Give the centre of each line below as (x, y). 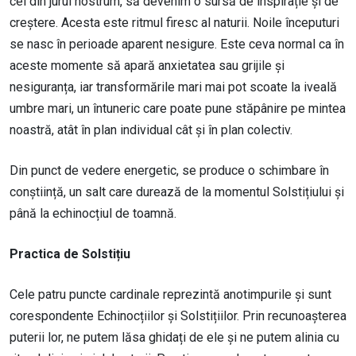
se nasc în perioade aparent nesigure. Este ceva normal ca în (177, 44)
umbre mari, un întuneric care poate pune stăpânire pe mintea (178, 109)
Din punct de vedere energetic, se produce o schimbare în (169, 171)
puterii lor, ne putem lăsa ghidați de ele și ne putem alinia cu (174, 338)
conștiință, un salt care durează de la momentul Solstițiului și (177, 192)
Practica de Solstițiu (70, 254)
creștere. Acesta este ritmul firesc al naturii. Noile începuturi (174, 23)
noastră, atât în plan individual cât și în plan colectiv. (151, 130)
